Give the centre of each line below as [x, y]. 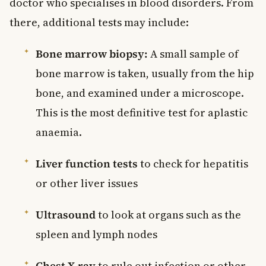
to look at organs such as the [168, 214]
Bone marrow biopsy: [92, 53]
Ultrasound [66, 214]
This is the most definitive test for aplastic [142, 112]
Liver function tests [87, 163]
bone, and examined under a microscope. [140, 93]
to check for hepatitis [193, 163]
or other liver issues [87, 183]
